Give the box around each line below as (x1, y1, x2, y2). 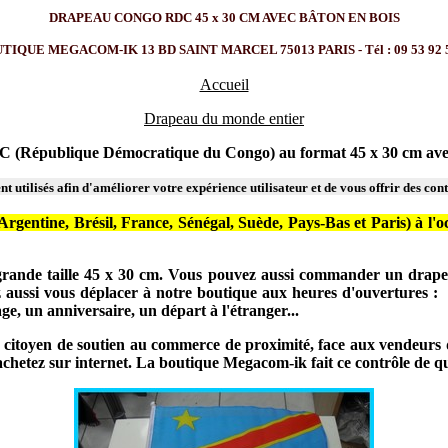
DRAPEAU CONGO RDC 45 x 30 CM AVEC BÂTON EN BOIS (48, 10, 400, 25)
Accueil (199, 76, 249, 93)
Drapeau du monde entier (144, 110, 304, 127)
